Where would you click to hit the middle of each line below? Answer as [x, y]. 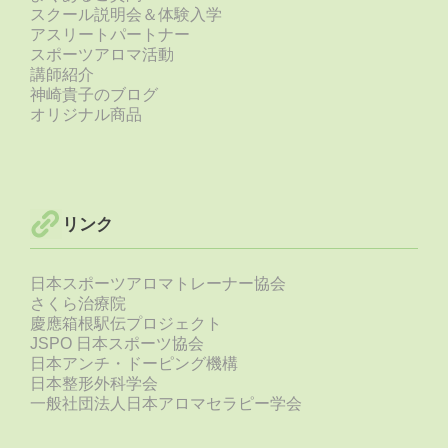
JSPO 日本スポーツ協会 [117, 344]
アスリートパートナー [110, 35]
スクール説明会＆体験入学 [126, 15]
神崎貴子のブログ [94, 95]
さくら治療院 [78, 304]
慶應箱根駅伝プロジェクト [126, 324]
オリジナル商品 [86, 115]
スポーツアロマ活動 [102, 55]
